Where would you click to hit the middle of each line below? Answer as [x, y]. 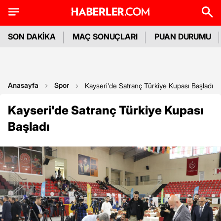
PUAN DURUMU [183, 37]
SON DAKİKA [32, 37]
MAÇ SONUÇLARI [105, 37]
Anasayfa [23, 85]
